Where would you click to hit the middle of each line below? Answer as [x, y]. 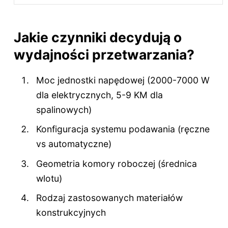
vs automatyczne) [74, 144]
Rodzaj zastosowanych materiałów [110, 197]
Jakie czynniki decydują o [97, 37]
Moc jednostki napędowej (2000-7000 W [123, 80]
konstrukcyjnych [71, 212]
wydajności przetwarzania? [104, 55]
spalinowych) [64, 109]
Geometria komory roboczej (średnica [117, 163]
